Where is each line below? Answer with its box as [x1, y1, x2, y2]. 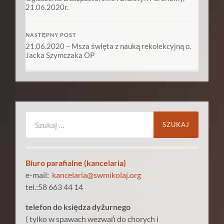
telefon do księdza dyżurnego [25, 202, 131, 212]
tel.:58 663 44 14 [25, 182, 83, 192]
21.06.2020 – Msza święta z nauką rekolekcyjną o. [25, 41, 191, 50]
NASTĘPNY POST [25, 31, 77, 38]
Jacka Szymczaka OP [25, 50, 95, 59]
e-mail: [25, 170, 52, 180]
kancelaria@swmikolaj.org [52, 170, 141, 180]
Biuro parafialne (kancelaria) [25, 158, 126, 168]
